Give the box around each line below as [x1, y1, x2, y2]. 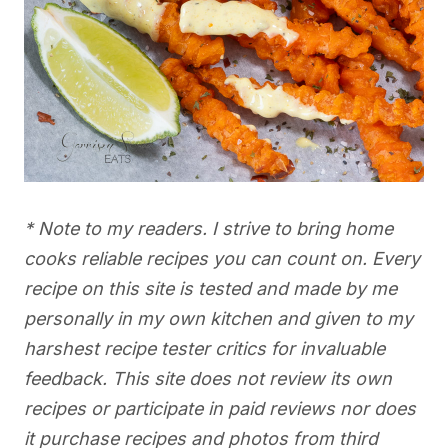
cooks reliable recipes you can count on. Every [24, 248, 420, 270]
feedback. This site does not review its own [24, 368, 392, 390]
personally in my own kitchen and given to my [24, 308, 413, 330]
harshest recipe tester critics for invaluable [24, 338, 385, 360]
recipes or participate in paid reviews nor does [24, 398, 416, 420]
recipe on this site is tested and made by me [24, 278, 397, 300]
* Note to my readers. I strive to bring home [24, 218, 393, 240]
